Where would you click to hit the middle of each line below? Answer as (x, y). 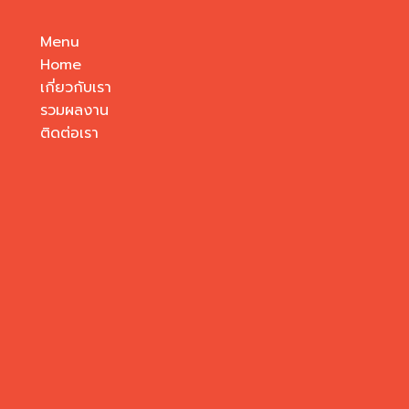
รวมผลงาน (74, 110)
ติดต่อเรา (69, 133)
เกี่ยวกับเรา (76, 88)
